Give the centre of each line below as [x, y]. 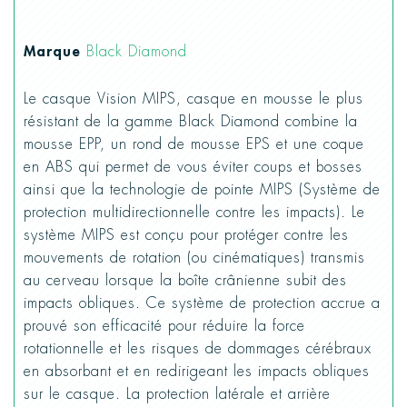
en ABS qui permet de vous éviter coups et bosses [193, 167]
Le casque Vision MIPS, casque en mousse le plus [194, 99]
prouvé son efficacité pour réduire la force [164, 326]
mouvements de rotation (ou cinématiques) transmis [194, 258]
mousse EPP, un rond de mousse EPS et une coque [194, 144]
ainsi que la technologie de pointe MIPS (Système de [202, 189]
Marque [52, 50]
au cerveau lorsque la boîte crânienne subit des [185, 280]
